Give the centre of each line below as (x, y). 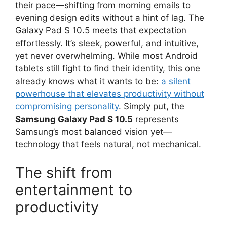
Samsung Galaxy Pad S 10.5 (74, 119)
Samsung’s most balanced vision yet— (93, 132)
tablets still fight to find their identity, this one (108, 69)
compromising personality (67, 107)
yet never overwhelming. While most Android (106, 56)
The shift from (64, 172)
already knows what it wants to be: (88, 81)
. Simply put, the (152, 107)
